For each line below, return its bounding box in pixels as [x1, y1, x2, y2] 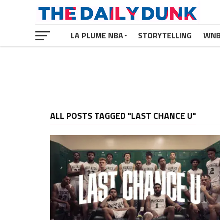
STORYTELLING [138, 29, 192, 41]
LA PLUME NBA [71, 29, 123, 41]
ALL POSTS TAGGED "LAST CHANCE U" [50, 109, 196, 122]
